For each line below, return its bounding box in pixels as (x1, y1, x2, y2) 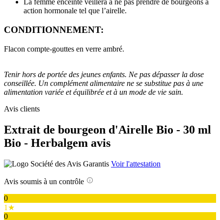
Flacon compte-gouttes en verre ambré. (4, 44, 124, 53)
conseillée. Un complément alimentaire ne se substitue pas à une (4, 79, 203, 87)
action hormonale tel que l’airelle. (24, 6, 127, 15)
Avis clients (4, 104, 40, 113)
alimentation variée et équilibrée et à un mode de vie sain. (4, 87, 183, 96)
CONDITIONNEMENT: (4, 25, 104, 35)
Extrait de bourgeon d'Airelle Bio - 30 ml (4, 123, 211, 136)
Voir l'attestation (111, 159, 161, 168)
